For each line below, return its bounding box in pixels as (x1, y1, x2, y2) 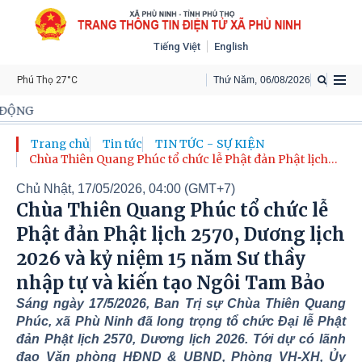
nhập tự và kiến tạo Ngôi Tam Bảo (16, 271, 325, 294)
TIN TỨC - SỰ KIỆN (155, 136, 264, 151)
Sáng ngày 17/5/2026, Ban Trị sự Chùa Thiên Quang (16, 296, 346, 310)
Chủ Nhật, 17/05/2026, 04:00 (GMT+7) (16, 181, 235, 196)
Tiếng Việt (153, 40, 200, 53)
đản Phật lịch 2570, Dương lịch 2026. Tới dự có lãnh (16, 331, 346, 346)
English (213, 40, 248, 53)
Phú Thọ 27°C (17, 74, 78, 86)
